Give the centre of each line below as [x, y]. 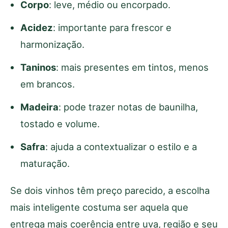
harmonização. [52, 44]
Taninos [38, 67]
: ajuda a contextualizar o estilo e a [121, 146]
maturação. [45, 163]
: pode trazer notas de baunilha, [128, 107]
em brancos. [48, 84]
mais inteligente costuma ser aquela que [99, 207]
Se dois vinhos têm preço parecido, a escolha [110, 190]
